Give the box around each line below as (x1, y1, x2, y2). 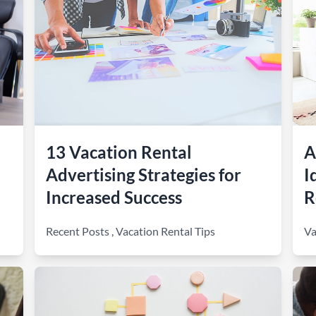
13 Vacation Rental (46, 142, 193, 162)
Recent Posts (46, 224, 110, 238)
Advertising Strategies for (46, 164, 242, 185)
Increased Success (46, 187, 183, 207)
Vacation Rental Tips (116, 224, 216, 238)
